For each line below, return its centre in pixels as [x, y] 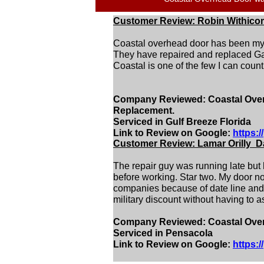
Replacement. [144, 110]
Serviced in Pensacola [163, 233]
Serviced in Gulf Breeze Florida [182, 122]
